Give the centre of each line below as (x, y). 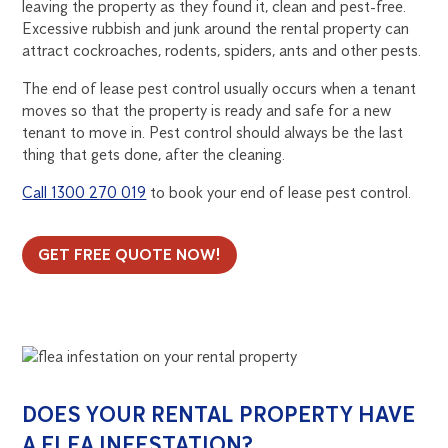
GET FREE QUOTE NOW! (130, 255)
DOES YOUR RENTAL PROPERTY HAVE (219, 415)
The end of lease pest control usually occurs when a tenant (219, 89)
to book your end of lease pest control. (279, 193)
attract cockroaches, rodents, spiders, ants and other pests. (222, 51)
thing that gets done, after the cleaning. (154, 155)
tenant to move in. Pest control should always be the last (213, 133)
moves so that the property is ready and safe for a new (207, 111)
